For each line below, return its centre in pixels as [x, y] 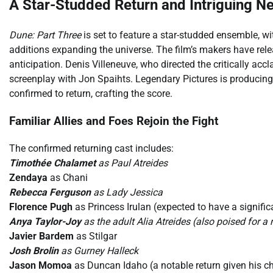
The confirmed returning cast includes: [91, 148]
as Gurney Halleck [98, 250]
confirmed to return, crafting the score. [91, 94]
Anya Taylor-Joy [45, 221]
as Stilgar [95, 236]
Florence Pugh [41, 207]
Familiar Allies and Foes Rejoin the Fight [114, 121]
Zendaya [28, 177]
